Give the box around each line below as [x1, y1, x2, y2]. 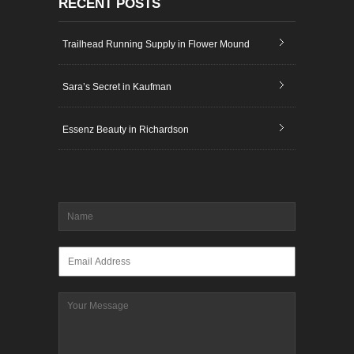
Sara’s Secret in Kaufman [62, 81, 171, 92]
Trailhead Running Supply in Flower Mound [62, 39, 250, 50]
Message [58, 292, 100, 303]
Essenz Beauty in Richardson [62, 124, 189, 135]
